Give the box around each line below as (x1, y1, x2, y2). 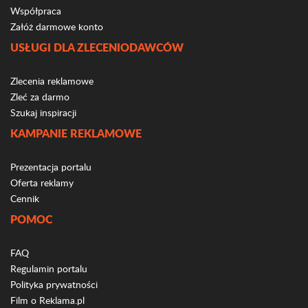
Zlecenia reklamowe (10, 74, 93, 87)
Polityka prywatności (10, 278, 98, 291)
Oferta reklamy (10, 176, 74, 189)
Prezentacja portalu (10, 160, 91, 173)
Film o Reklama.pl (10, 294, 85, 307)
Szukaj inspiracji (10, 106, 76, 119)
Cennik (10, 192, 39, 205)
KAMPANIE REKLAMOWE (10, 125, 142, 141)
